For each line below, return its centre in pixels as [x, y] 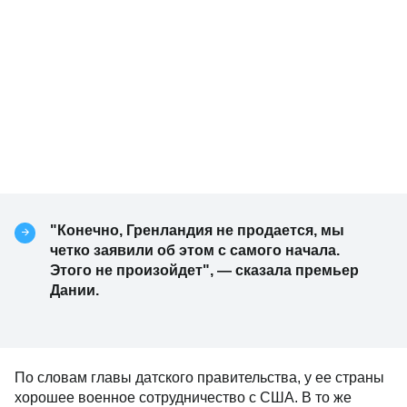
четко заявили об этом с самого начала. [195, 250]
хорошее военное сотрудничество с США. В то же [183, 397]
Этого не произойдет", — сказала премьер [204, 270]
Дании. [74, 290]
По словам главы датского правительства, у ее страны [199, 377]
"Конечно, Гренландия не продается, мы [197, 230]
